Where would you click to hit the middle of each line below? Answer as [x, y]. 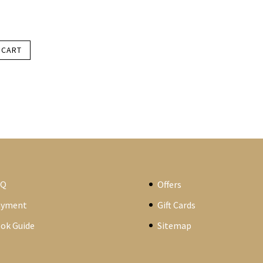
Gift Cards [176, 205]
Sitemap [174, 225]
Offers [169, 184]
